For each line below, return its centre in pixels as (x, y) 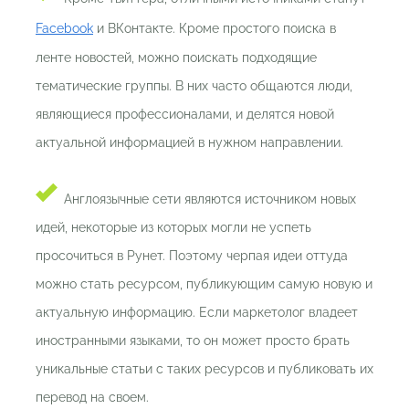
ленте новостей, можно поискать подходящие (176, 58)
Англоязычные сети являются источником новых (210, 199)
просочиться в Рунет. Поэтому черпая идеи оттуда (192, 256)
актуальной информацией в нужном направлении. (189, 143)
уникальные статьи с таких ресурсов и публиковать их (204, 369)
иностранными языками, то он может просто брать (193, 341)
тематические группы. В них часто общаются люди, (194, 86)
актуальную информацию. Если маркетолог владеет (197, 313)
